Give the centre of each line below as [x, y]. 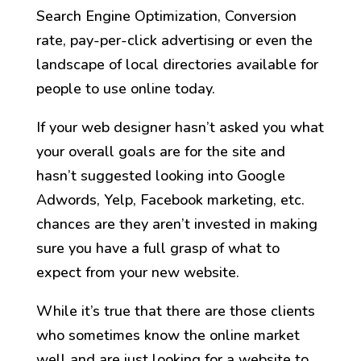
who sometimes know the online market [168, 336]
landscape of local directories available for [177, 65]
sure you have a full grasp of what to [158, 249]
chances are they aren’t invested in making [176, 224]
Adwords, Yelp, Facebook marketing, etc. [170, 200]
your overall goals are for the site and [160, 152]
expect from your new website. [137, 273]
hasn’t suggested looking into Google [160, 176]
